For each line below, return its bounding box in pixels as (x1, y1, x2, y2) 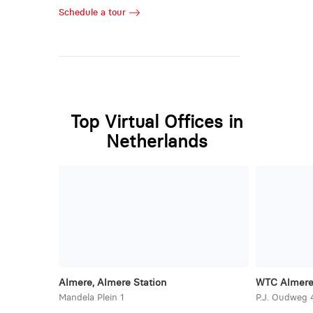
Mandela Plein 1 (58, 292, 124, 303)
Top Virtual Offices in (70, 110, 243, 133)
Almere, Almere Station (58, 276, 166, 289)
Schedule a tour (58, 6, 126, 17)
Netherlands (105, 130, 208, 152)
